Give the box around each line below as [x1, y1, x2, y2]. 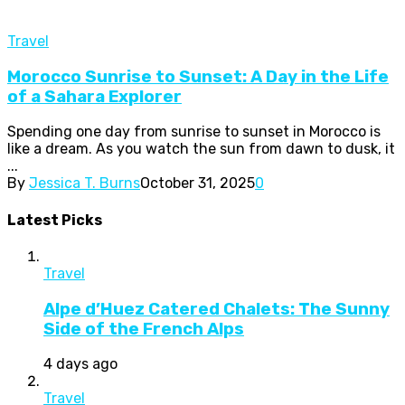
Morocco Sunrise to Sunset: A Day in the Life [7, 66, 389, 87]
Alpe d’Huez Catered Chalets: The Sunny [43, 298, 390, 319]
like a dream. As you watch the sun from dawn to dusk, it [7, 140, 395, 158]
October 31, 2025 [140, 174, 255, 193]
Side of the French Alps [43, 318, 244, 339]
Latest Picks [7, 211, 102, 229]
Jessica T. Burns [29, 174, 140, 193]
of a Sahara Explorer [7, 86, 182, 107]
